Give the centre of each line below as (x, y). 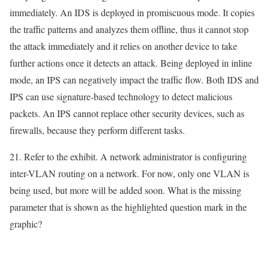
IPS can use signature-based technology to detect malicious (121, 97)
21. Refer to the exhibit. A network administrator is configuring (128, 157)
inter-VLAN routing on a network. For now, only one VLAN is (129, 174)
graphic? (26, 224)
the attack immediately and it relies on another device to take (123, 46)
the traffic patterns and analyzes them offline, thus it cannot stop (129, 29)
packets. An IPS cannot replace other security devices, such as (127, 113)
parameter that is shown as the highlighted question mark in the (128, 207)
